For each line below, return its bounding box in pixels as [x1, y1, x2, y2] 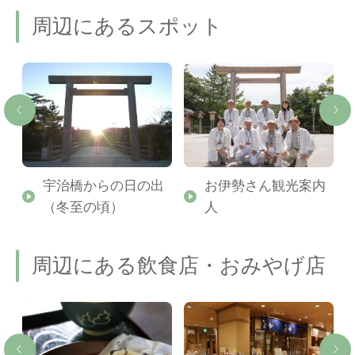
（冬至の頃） [42, 198, 124, 215]
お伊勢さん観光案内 [204, 177, 326, 193]
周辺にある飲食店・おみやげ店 [32, 254, 326, 277]
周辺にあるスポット [32, 14, 223, 37]
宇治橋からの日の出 [42, 177, 164, 193]
